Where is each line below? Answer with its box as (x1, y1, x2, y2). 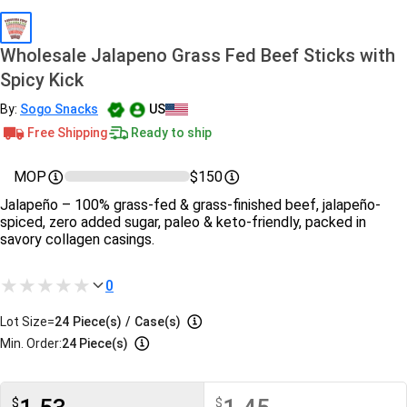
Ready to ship (131, 124, 212, 140)
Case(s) (134, 314, 181, 329)
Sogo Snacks (20, 102, 98, 116)
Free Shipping (27, 124, 107, 140)
